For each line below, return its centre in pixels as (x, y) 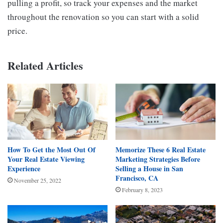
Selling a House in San (149, 169)
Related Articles (45, 65)
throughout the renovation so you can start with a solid (103, 16)
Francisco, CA (137, 178)
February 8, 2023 (142, 190)
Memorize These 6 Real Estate (161, 150)
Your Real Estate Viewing (46, 159)
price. (17, 30)
